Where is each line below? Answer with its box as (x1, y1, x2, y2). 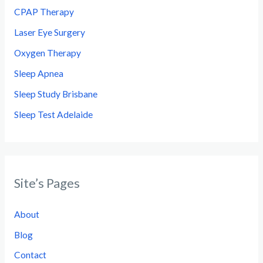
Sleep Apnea (14, 68, 63, 79)
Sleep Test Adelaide (14, 109, 93, 120)
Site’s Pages (14, 174, 80, 191)
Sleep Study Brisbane (14, 88, 97, 99)
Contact (14, 249, 46, 261)
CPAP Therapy (14, 6, 74, 18)
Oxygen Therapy (14, 47, 81, 58)
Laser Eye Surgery (14, 27, 85, 38)
